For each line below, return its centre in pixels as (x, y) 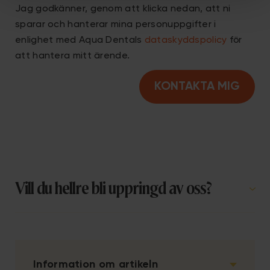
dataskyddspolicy (187, 40)
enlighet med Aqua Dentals (80, 40)
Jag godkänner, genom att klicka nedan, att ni (123, 9)
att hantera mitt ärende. (73, 56)
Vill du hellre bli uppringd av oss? (113, 189)
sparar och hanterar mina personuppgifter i (116, 25)
